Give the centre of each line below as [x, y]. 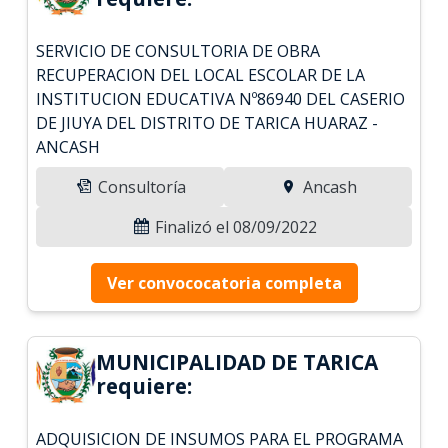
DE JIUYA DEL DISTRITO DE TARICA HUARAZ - [207, 122]
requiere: [144, 385]
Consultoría [140, 186]
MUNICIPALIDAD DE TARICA [237, 361]
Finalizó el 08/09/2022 [234, 226]
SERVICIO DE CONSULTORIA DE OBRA [178, 50]
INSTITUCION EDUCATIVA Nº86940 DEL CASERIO [221, 98]
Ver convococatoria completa [224, 282]
